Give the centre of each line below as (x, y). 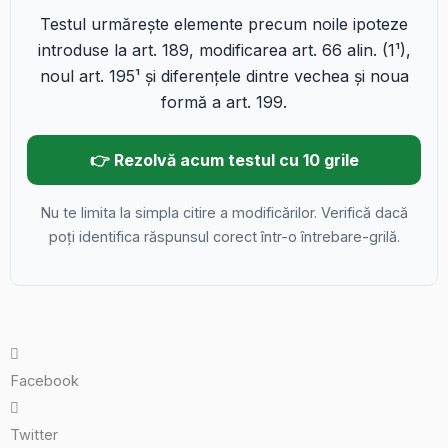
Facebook (44, 381)
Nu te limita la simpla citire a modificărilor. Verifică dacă (224, 213)
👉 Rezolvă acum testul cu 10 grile (224, 160)
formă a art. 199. (224, 102)
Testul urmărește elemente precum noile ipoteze (224, 24)
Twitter (34, 435)
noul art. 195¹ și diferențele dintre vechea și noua (224, 76)
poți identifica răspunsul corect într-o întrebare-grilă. (224, 237)
